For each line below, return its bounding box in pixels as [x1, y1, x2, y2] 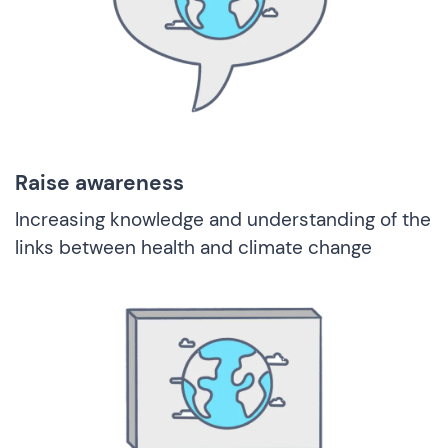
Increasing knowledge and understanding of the [15, 206, 431, 232]
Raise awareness [15, 168, 184, 197]
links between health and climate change [15, 234, 372, 260]
